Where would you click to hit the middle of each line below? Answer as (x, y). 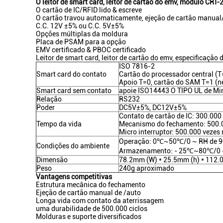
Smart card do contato (71, 74)
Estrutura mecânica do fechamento (91, 185)
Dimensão (52, 160)
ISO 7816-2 (137, 66)
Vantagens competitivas (74, 177)
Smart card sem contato (74, 91)
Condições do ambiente (73, 146)
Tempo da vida (59, 124)
